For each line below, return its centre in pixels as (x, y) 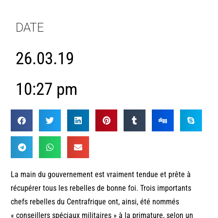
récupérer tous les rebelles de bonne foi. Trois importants (101, 188)
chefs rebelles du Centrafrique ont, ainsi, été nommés (95, 201)
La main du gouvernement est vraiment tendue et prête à (101, 174)
